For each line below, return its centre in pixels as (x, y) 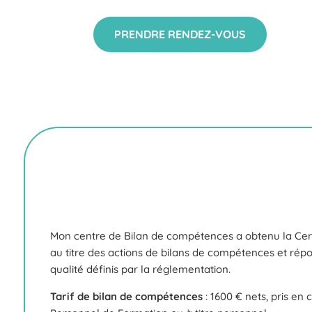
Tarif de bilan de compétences (127, 296)
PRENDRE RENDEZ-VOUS (180, 34)
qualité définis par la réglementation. (140, 269)
